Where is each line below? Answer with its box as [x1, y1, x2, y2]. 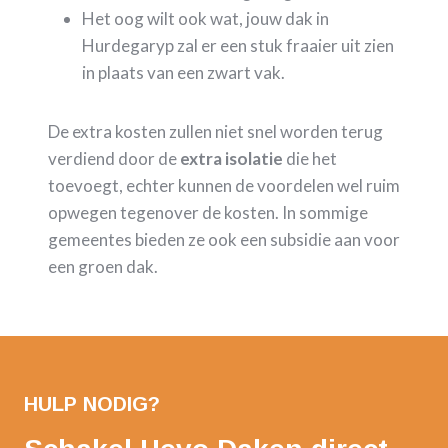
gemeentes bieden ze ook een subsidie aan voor [48, 229, 400, 251]
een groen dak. [48, 256, 158, 278]
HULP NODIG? [24, 393, 160, 416]
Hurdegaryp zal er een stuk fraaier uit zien [82, 35, 394, 57]
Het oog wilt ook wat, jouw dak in [82, 8, 329, 30]
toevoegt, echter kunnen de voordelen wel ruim [48, 175, 400, 197]
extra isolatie [180, 148, 283, 170]
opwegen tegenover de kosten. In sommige [48, 202, 368, 224]
